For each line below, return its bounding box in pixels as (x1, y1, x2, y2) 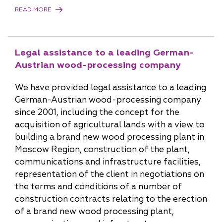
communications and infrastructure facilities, (15, 157, 201, 167)
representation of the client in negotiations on (15, 169, 204, 179)
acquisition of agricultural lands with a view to (15, 119, 205, 130)
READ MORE (15, 6, 52, 13)
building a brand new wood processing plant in (15, 132, 204, 142)
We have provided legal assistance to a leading (15, 82, 206, 93)
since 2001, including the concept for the (15, 107, 179, 117)
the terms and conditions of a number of (15, 181, 182, 192)
